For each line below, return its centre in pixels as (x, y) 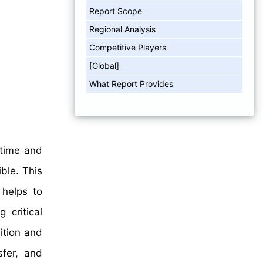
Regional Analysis (122, 29)
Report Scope (116, 11)
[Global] (104, 65)
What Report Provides (131, 83)
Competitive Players (128, 47)
